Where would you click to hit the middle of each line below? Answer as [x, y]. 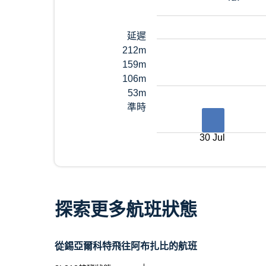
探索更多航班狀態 [126, 209]
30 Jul [213, 137]
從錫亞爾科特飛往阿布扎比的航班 [126, 246]
